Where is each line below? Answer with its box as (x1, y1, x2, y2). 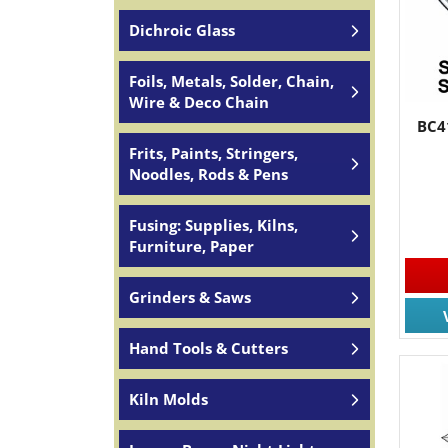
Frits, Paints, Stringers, (129, 143, 298, 163)
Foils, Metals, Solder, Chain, (129, 71, 334, 91)
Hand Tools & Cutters (129, 338, 288, 358)
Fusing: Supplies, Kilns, (129, 215, 298, 235)
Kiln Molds (129, 389, 208, 409)
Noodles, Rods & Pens (129, 164, 288, 184)
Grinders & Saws (129, 287, 251, 307)
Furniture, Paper (129, 236, 254, 256)
